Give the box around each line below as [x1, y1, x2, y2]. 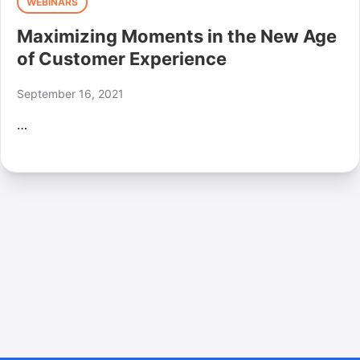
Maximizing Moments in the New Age [17, 26, 337, 47]
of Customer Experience [17, 48, 227, 69]
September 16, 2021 [17, 87, 124, 100]
